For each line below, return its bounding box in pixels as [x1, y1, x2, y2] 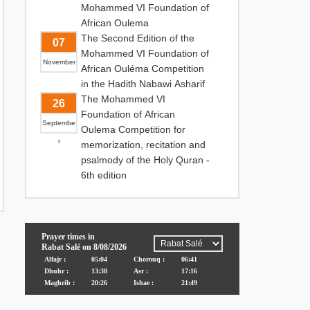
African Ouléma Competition [81, 62, 204, 75]
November [42, 57, 75, 67]
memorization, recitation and [81, 138, 206, 152]
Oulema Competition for [81, 122, 185, 136]
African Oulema [81, 16, 149, 30]
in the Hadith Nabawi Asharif [81, 77, 205, 91]
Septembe [42, 118, 75, 128]
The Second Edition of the [81, 31, 194, 45]
